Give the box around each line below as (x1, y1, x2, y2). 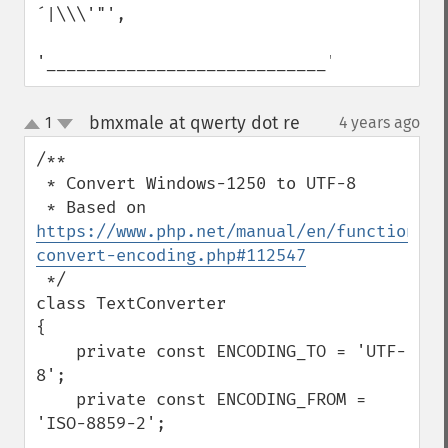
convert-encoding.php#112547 (36, 245, 306, 266)
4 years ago (339, 113, 420, 132)
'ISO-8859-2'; (36, 413, 166, 434)
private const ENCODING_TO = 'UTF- (36, 341, 76, 362)
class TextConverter (36, 293, 226, 314)
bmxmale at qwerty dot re (88, 112, 300, 134)
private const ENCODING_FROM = (36, 389, 76, 410)
